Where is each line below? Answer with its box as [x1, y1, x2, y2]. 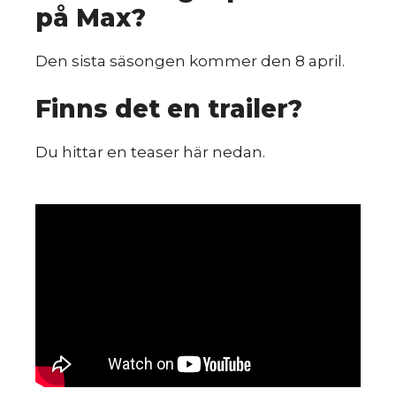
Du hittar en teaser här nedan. [35, 143, 265, 161]
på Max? [35, 2, 146, 33]
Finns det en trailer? [35, 94, 302, 124]
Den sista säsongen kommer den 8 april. [35, 51, 345, 70]
